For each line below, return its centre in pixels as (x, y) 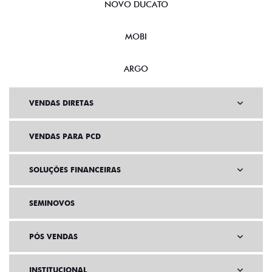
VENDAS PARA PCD (65, 137)
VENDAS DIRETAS (61, 103)
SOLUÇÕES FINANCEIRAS (75, 170)
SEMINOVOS (52, 203)
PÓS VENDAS (53, 237)
